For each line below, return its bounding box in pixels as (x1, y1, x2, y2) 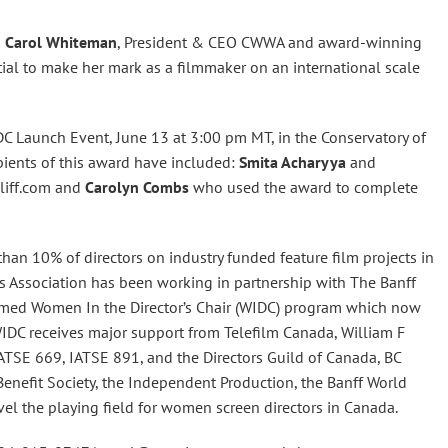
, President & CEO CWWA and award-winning (117, 32, 422, 52)
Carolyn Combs (85, 177, 189, 197)
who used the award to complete (189, 177, 418, 197)
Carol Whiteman (5, 32, 117, 52)
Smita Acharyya (239, 152, 350, 172)
